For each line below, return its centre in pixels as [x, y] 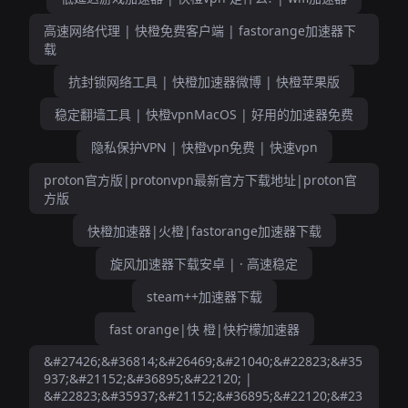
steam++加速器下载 [204, 296]
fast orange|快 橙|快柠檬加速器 [204, 329]
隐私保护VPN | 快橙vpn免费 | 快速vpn [204, 147]
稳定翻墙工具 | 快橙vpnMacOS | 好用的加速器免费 [204, 114]
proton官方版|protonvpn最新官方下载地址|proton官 [200, 180]
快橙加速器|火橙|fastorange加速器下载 [204, 231]
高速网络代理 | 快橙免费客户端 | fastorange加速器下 [200, 31]
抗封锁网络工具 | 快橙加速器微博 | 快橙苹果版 [204, 82]
